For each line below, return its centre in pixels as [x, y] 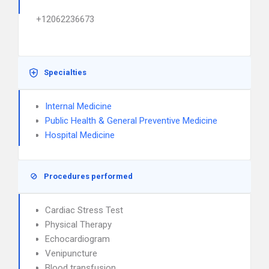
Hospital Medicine [80, 135]
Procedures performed [88, 176]
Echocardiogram [77, 239]
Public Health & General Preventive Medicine [131, 121]
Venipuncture [71, 253]
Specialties [65, 72]
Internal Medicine [78, 106]
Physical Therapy [78, 225]
